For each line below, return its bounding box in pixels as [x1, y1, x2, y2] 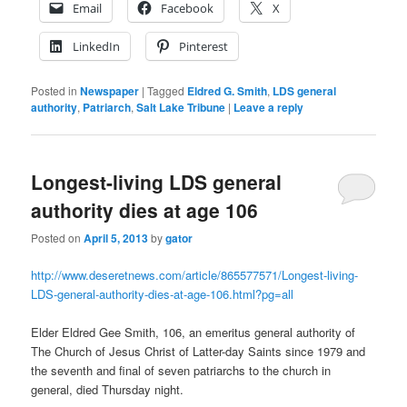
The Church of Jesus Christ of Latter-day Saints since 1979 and [31, 342, 366, 361]
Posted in [31, 82, 78, 98]
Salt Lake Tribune [136, 98, 226, 115]
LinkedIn [73, 37, 121, 55]
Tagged [147, 82, 185, 98]
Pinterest [179, 37, 229, 55]
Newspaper [80, 82, 140, 99]
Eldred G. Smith [187, 82, 268, 99]
